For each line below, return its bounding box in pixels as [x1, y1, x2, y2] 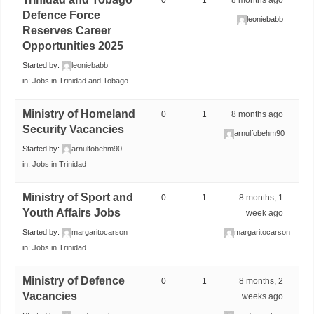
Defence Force [22, 8, 101, 21]
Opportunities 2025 [22, 39, 124, 52]
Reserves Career [22, 24, 112, 36]
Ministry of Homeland [22, 107, 136, 120]
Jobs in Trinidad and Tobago [32, 76, 129, 85]
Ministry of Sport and [22, 191, 134, 203]
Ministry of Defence [22, 274, 125, 287]
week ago [246, 207, 284, 218]
